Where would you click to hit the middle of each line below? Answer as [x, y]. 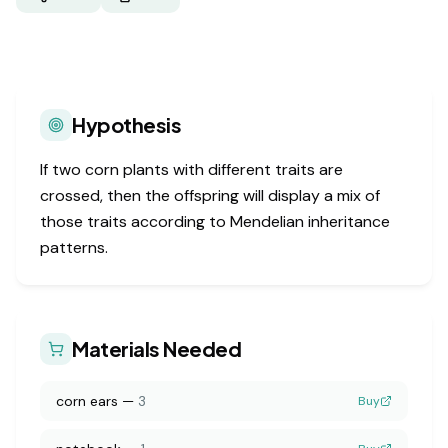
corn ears [87, 401]
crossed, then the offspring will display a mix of [210, 195]
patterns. [74, 247]
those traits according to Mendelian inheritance [215, 221]
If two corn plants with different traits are [191, 169]
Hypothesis [126, 124]
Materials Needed [156, 348]
